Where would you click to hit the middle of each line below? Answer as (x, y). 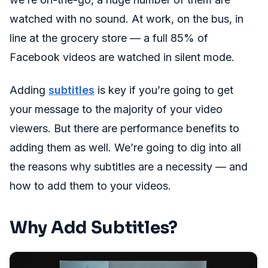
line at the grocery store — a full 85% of (109, 38)
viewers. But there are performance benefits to (124, 128)
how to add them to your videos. (90, 186)
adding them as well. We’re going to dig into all (125, 147)
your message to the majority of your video (116, 109)
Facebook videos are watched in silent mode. (122, 57)
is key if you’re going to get (164, 90)
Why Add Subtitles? (94, 228)
